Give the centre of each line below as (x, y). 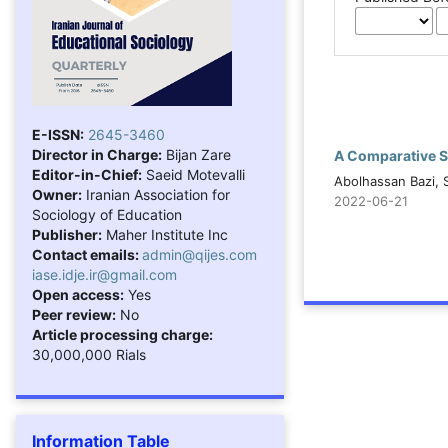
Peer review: (74, 314)
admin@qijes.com (199, 254)
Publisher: (67, 234)
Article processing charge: (122, 334)
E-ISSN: (58, 134)
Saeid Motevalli (193, 174)
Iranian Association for (156, 194)
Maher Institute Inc (165, 234)
